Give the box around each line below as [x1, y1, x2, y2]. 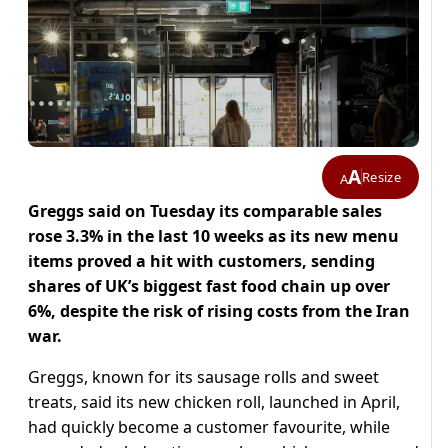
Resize [362, 167, 401, 186]
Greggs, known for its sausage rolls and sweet [28, 366, 379, 389]
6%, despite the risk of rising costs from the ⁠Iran [28, 300, 410, 323]
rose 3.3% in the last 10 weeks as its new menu [28, 225, 399, 248]
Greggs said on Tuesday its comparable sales [28, 200, 382, 223]
